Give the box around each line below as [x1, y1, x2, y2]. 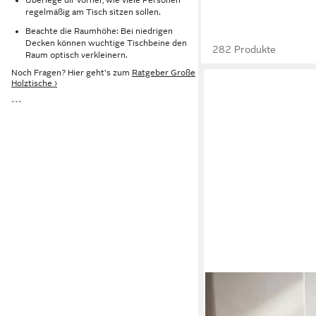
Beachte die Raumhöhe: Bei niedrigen [25, 25, 173, 36]
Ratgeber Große [132, 68, 195, 78]
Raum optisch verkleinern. [25, 49, 128, 60]
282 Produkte [212, 44, 276, 55]
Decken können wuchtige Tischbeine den [25, 37, 187, 48]
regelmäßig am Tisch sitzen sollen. [25, 6, 161, 17]
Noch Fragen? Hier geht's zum [11, 68, 132, 78]
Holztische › [11, 78, 57, 89]
